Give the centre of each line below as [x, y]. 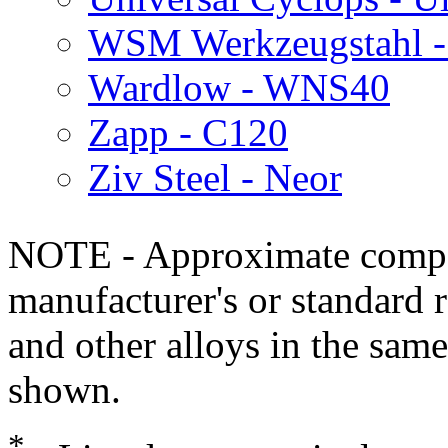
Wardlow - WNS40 [239, 87]
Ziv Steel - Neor [215, 177]
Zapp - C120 [188, 132]
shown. [64, 389]
